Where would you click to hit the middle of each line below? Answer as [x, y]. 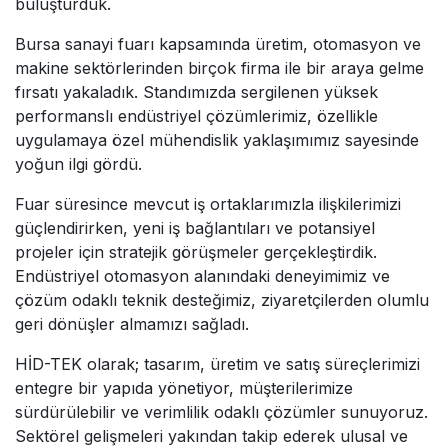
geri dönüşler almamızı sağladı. [132, 323]
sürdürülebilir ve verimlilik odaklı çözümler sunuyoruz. [221, 411]
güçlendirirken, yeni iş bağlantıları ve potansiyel [195, 227]
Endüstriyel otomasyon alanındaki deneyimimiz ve [202, 275]
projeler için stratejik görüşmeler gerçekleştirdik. [196, 251]
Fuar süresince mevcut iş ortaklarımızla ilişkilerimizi [208, 203]
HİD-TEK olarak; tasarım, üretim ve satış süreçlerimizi [217, 363]
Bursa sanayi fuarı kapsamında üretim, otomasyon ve [218, 43]
